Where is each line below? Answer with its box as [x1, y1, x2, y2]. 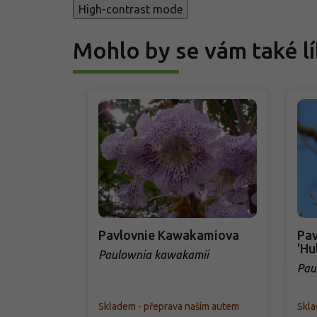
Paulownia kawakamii [98, 248, 209, 261]
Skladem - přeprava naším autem [98, 300, 239, 312]
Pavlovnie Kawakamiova [98, 227, 239, 242]
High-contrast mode [79, 3, 183, 16]
